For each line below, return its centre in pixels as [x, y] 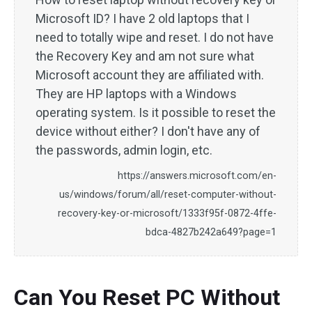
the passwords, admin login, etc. [124, 150]
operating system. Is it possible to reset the [156, 112]
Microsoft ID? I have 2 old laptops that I [142, 18]
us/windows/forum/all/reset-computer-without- [168, 195]
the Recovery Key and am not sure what [145, 56]
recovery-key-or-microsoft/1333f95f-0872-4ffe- [167, 213]
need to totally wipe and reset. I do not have [155, 37]
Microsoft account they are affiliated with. [150, 75]
